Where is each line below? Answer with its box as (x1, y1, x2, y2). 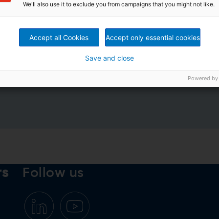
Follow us (22, 166, 84, 180)
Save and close (85, 53, 134, 62)
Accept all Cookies (29, 33, 88, 42)
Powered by (188, 74, 218, 82)
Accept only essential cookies (105, 33, 200, 42)
